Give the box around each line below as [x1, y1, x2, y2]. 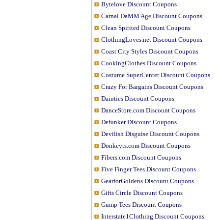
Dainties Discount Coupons [101, 95, 174, 102]
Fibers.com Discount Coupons [101, 154, 181, 161]
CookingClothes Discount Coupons [101, 59, 196, 67]
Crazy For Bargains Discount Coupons [101, 83, 203, 90]
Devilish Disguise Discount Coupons [101, 130, 199, 137]
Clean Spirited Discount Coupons [101, 24, 191, 31]
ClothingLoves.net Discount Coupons [101, 36, 202, 43]
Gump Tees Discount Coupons [101, 201, 182, 208]
